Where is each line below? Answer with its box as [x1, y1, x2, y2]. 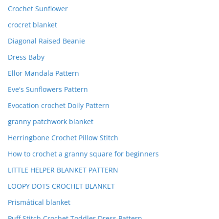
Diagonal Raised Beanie [8, 36, 85, 45]
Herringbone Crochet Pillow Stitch [8, 132, 118, 142]
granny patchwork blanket [8, 116, 93, 126]
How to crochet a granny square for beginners [8, 149, 159, 158]
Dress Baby [8, 52, 44, 62]
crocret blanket [8, 20, 57, 29]
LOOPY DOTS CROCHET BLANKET [8, 181, 115, 191]
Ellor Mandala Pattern [8, 68, 79, 78]
